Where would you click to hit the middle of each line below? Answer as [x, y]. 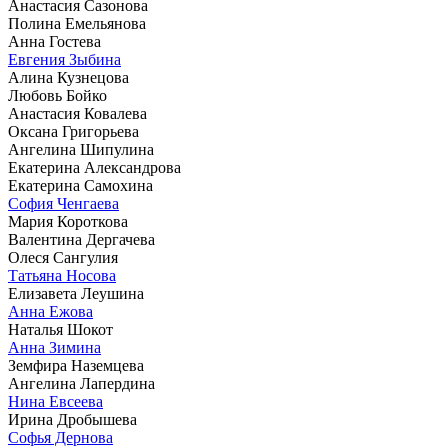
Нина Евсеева [55, 402]
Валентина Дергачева [81, 240]
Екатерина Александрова [94, 168]
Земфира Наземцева [76, 366]
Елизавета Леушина [76, 294]
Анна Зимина [54, 348]
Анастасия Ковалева [77, 114]
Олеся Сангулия [63, 258]
